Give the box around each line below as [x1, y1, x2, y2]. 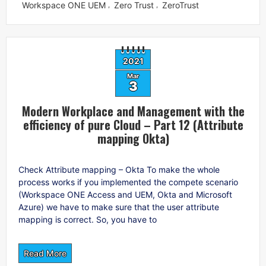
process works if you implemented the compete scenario [18, 176, 238, 187]
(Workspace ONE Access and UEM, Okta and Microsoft [18, 189, 232, 199]
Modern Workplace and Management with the [21, 102, 245, 120]
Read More [24, 248, 66, 258]
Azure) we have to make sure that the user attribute [18, 201, 219, 212]
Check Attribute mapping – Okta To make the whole [18, 164, 220, 175]
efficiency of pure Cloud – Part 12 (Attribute [23, 115, 243, 134]
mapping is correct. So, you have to [18, 214, 157, 224]
